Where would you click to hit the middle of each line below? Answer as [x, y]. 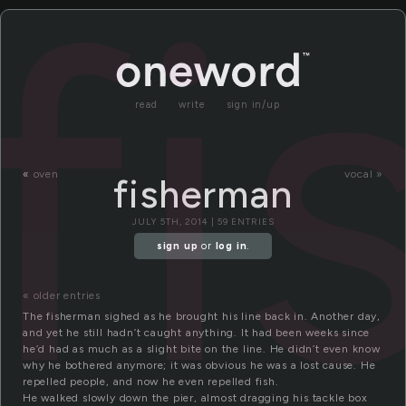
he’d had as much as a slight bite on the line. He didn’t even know [202, 349]
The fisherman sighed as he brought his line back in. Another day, [202, 317]
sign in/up [253, 105]
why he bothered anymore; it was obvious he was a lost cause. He [199, 366]
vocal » [364, 174]
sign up [177, 246]
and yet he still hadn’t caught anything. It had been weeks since [197, 333]
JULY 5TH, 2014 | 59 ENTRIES [203, 222]
